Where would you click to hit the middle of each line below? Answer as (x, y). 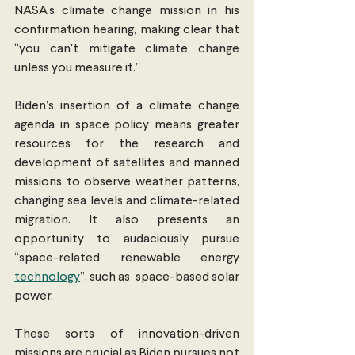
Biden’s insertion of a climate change (127, 106)
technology (47, 277)
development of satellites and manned (127, 163)
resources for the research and (127, 144)
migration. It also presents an (127, 220)
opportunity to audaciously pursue (127, 239)
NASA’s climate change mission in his (127, 11)
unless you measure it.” (77, 68)
